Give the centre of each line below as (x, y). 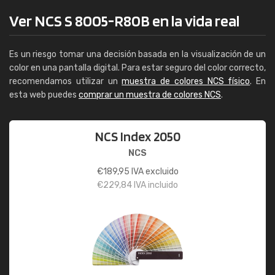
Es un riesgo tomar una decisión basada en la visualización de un (137, 54)
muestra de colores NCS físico (186, 81)
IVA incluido (155, 185)
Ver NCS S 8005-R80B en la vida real (124, 21)
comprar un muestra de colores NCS (150, 95)
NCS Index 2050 (137, 136)
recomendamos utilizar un (66, 81)
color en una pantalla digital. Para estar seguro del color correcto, (137, 68)
